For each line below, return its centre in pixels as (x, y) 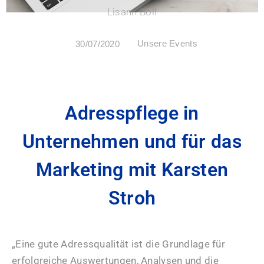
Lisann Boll (132, 11)
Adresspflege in (132, 113)
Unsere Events (167, 43)
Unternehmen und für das (132, 141)
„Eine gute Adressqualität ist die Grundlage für (119, 244)
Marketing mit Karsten (132, 169)
